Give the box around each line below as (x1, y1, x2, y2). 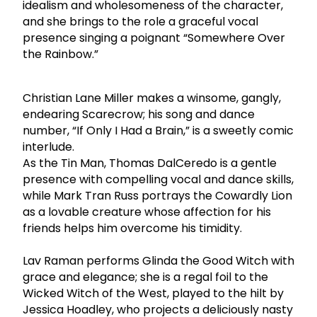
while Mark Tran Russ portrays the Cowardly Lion (23, 187, 292, 204)
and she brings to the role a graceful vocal (23, 13, 258, 30)
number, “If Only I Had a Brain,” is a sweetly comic (23, 122, 294, 139)
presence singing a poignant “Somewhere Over (23, 29, 285, 46)
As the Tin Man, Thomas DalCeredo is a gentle (23, 154, 277, 171)
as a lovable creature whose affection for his (23, 203, 271, 220)
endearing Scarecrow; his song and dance (23, 105, 255, 122)
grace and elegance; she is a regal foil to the (23, 268, 268, 285)
